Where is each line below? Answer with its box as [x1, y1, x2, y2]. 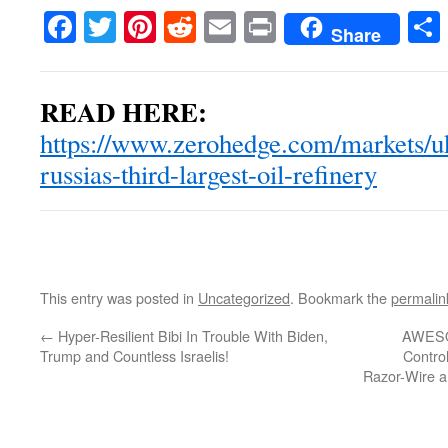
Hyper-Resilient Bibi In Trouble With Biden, [54, 325, 328, 347]
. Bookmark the [290, 287, 391, 309]
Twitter [116, 5, 208, 49]
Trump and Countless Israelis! [40, 345, 229, 367]
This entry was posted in [40, 287, 198, 309]
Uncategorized [198, 287, 290, 309]
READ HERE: [40, 92, 207, 132]
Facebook [76, 5, 199, 49]
